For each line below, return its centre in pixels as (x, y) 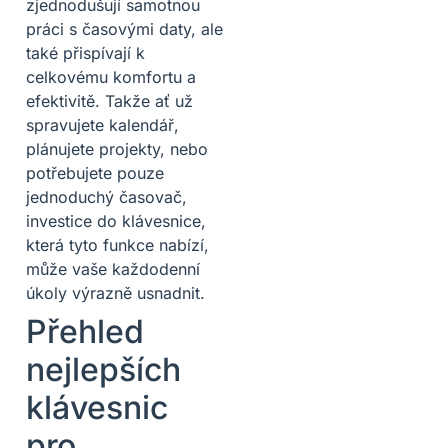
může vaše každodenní (113, 268)
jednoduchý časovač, (106, 196)
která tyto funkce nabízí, (117, 244)
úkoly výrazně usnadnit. (115, 292)
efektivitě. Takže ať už (109, 100)
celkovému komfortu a (111, 76)
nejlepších (103, 369)
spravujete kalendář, (102, 124)
